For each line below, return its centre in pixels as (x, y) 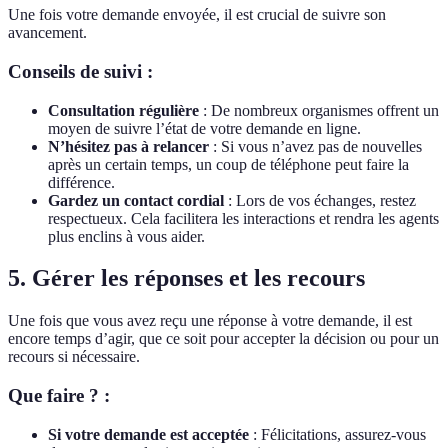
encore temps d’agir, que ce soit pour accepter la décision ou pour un (223, 339)
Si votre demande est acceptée (148, 434)
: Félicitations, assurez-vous (337, 434)
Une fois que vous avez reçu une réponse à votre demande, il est (210, 321)
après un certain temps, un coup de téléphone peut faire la (228, 164)
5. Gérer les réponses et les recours (186, 278)
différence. (81, 182)
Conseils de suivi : (80, 71)
